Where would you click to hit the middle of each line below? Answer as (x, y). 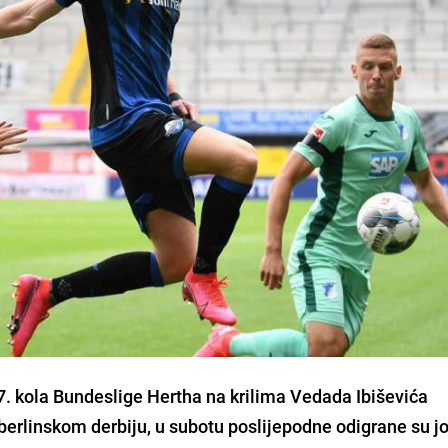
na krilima (246, 395)
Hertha (173, 395)
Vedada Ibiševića (359, 395)
